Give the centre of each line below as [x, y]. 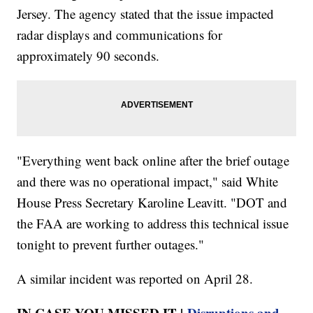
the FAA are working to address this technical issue [153, 223]
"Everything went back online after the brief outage [153, 160]
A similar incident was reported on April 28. [135, 278]
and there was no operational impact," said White [148, 181]
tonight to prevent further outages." [111, 244]
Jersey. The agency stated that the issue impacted [146, 13]
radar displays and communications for [120, 34]
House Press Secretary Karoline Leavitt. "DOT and [152, 202]
